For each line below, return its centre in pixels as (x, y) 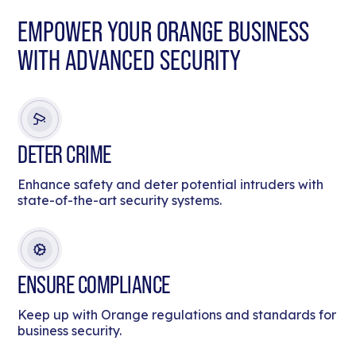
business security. (70, 331)
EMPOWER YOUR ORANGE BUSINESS (164, 32)
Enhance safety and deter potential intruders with (171, 185)
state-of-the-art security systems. (120, 201)
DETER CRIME (64, 155)
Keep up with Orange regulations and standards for (177, 315)
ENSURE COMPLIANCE (94, 285)
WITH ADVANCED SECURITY (130, 60)
